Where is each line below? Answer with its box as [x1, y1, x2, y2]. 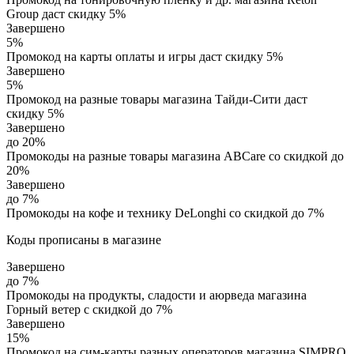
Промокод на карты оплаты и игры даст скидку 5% [6, 49, 283, 63]
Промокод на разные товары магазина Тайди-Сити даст [6, 92, 307, 106]
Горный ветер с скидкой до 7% [6, 302, 172, 316]
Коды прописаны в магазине [6, 232, 161, 247]
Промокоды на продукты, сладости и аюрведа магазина [6, 288, 307, 302]
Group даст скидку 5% [6, 6, 126, 21]
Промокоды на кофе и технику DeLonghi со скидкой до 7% [6, 205, 324, 220]
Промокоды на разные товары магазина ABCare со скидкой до [6, 149, 344, 163]
